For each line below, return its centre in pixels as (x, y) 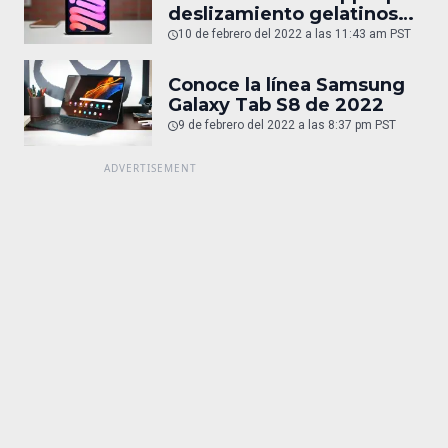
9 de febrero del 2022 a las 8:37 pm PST (287, 125)
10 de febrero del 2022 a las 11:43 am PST (294, 33)
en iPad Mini (227, 33)
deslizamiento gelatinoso (289, 13)
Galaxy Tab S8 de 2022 (276, 105)
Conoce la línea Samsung (286, 85)
